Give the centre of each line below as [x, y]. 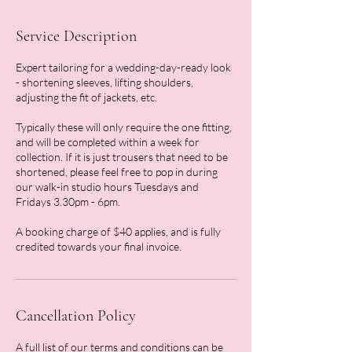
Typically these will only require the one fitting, [124, 127]
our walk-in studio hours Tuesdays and [107, 187]
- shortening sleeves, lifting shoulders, [104, 82]
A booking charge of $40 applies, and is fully [118, 231]
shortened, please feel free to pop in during [117, 172]
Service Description [76, 36]
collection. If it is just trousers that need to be [122, 157]
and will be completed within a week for [108, 142]
